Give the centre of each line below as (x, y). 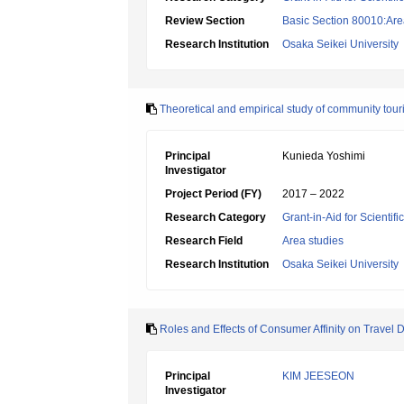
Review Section (205, 21)
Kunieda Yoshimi (324, 156)
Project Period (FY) (213, 194)
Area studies (313, 241)
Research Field (204, 241)
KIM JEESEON (318, 376)
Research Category (216, 217)
